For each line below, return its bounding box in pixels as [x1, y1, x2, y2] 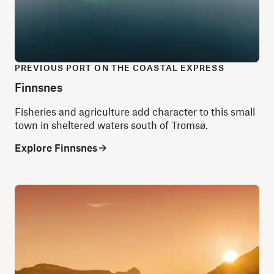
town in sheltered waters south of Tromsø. [15, 119, 208, 131]
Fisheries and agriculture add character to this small [15, 105, 255, 118]
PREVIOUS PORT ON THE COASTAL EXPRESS [15, 62, 224, 73]
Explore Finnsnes [15, 141, 97, 154]
